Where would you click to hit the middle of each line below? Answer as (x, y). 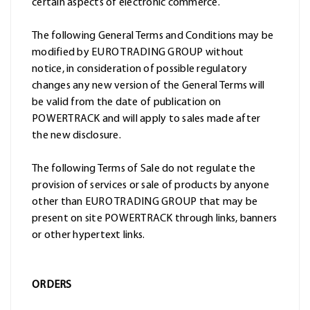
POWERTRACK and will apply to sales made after (146, 119)
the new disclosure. (76, 136)
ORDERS (52, 285)
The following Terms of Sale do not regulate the (144, 169)
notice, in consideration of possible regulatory (139, 70)
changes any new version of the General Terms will (148, 86)
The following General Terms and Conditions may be (153, 36)
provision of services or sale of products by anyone (151, 186)
